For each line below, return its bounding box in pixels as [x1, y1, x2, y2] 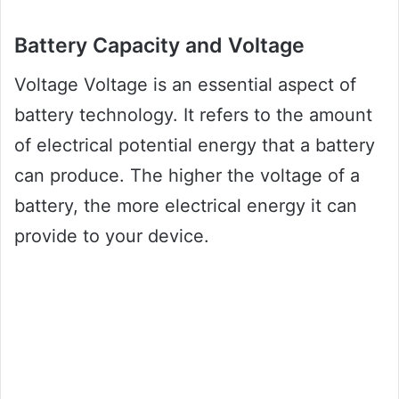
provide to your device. [14, 225, 209, 248]
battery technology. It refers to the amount [14, 104, 372, 126]
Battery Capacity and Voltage [14, 32, 305, 58]
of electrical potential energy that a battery [14, 134, 375, 157]
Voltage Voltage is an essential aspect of [14, 74, 356, 96]
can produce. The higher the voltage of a [14, 165, 360, 187]
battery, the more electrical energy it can [14, 195, 357, 217]
